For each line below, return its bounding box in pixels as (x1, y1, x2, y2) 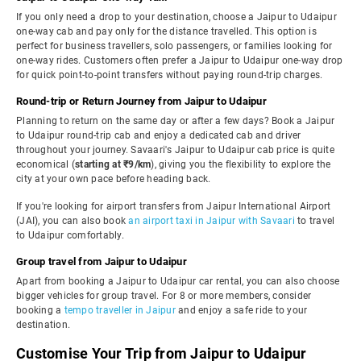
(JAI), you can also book (16, 215, 129, 226)
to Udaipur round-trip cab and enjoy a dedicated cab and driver (16, 130, 301, 141)
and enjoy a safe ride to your (175, 305, 308, 316)
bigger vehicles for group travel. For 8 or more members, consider (16, 290, 312, 301)
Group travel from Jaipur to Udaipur (16, 255, 187, 268)
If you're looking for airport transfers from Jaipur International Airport (16, 201, 331, 212)
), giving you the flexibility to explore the (151, 159, 331, 170)
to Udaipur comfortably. (16, 230, 124, 241)
